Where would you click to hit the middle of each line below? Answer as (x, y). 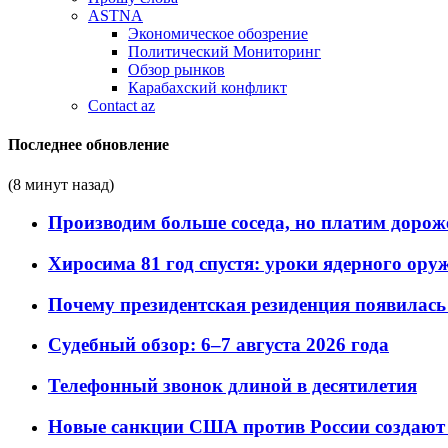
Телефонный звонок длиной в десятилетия (232, 386)
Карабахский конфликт (207, 87)
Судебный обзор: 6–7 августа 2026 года (218, 345)
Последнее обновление (88, 145)
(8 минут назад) (61, 184)
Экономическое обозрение (218, 33)
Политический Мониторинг (224, 51)
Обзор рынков (176, 69)
